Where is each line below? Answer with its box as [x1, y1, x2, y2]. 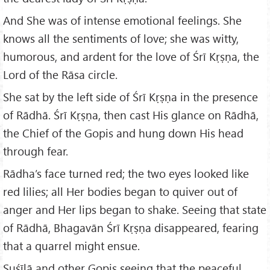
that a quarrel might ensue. [3, 237, 140, 253]
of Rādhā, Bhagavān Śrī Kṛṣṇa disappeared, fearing [3, 219, 259, 235]
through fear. [3, 143, 68, 159]
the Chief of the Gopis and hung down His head [3, 125, 243, 140]
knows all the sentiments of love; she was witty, [3, 31, 239, 46]
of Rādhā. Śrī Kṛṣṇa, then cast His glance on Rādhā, [3, 107, 259, 122]
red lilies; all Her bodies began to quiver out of [3, 183, 237, 199]
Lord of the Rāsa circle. [3, 67, 118, 83]
